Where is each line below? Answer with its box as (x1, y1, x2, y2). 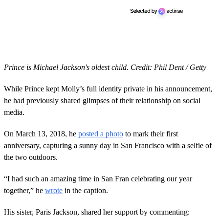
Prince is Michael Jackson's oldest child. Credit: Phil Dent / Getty (4, 63, 206, 71)
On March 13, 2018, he (4, 129, 78, 138)
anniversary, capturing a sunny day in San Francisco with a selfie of (4, 141, 212, 150)
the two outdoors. (4, 153, 58, 161)
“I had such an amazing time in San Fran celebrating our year (4, 174, 192, 183)
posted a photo (78, 129, 123, 138)
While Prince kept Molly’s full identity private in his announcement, (4, 84, 212, 93)
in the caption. (63, 186, 108, 195)
